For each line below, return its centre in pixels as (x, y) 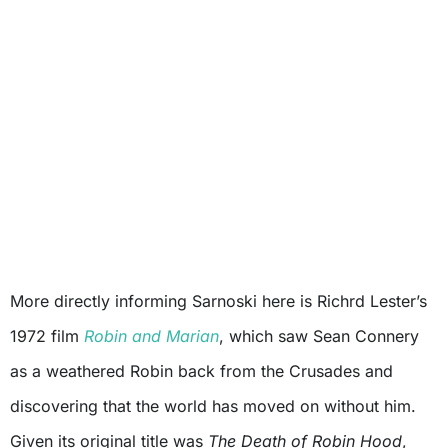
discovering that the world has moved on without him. (213, 406)
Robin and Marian (151, 336)
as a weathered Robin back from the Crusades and (201, 371)
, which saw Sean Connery (319, 336)
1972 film (47, 336)
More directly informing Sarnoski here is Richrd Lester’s (218, 301)
